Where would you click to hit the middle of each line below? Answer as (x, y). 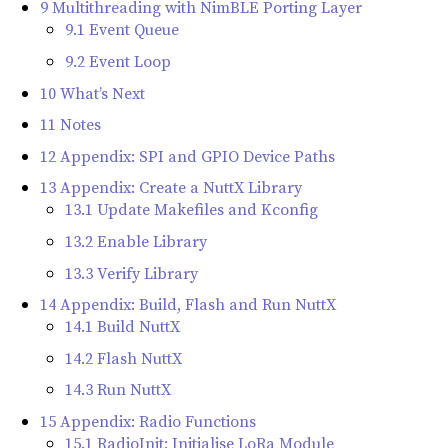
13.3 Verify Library (131, 272)
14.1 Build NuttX (122, 326)
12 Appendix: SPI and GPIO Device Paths (187, 155)
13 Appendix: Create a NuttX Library (171, 187)
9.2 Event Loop (118, 61)
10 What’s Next (92, 92)
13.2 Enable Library (136, 241)
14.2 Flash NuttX (123, 357)
